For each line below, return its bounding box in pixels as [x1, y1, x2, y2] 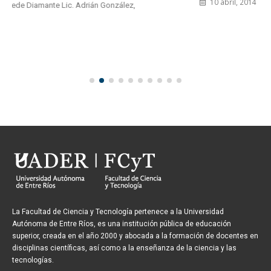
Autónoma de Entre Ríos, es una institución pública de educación [12, 220, 231, 229]
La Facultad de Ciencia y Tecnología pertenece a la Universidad [12, 207, 224, 217]
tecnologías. [12, 256, 54, 265]
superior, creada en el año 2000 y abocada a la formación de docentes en [12, 232, 258, 241]
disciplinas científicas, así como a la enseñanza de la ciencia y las [12, 244, 237, 253]
